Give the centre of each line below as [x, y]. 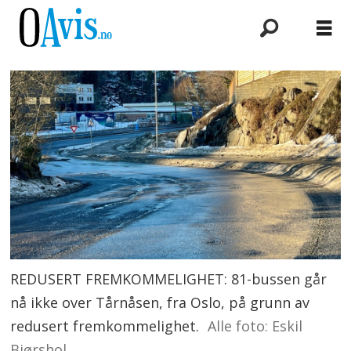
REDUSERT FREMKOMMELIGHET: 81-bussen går [169, 279]
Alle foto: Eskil [255, 326]
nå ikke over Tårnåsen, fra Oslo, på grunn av [160, 302]
